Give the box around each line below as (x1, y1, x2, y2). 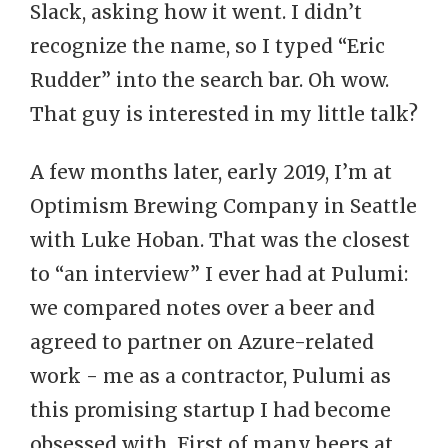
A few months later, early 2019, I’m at (30, 160, 392, 184)
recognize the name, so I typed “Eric (30, 34, 385, 58)
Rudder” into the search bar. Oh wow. (30, 68, 389, 92)
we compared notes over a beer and (30, 296, 375, 320)
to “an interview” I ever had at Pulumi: (30, 262, 408, 286)
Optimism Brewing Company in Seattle (30, 194, 417, 218)
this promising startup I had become (30, 398, 391, 422)
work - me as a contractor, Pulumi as (30, 364, 391, 388)
